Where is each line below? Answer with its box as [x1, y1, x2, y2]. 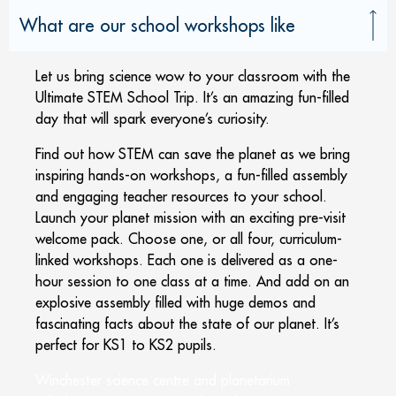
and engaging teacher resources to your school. [35, 187, 327, 205]
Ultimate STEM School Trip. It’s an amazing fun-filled [35, 88, 349, 106]
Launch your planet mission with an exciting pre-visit [35, 208, 346, 226]
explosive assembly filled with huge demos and [35, 293, 316, 311]
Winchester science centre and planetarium [35, 370, 290, 389]
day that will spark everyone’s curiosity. [35, 109, 270, 127]
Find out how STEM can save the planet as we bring [35, 144, 350, 163]
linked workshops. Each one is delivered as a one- [35, 250, 338, 269]
